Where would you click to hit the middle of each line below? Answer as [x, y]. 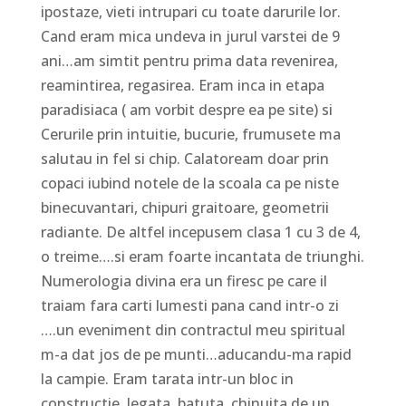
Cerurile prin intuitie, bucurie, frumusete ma [190, 134]
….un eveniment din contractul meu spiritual [193, 329]
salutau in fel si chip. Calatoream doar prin [184, 158]
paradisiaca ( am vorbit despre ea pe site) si [186, 109]
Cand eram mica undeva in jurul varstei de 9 [190, 36]
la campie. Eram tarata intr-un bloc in [167, 378]
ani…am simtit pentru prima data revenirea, [189, 60]
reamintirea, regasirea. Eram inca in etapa [182, 85]
